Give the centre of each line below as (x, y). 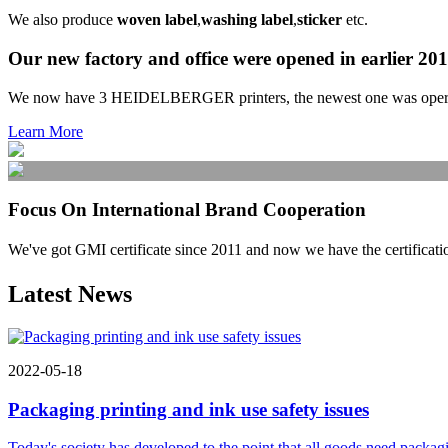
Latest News (70, 294)
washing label (247, 20)
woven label (157, 20)
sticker (319, 20)
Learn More (45, 131)
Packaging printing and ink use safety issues (188, 409)
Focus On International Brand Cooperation (187, 210)
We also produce (62, 20)
